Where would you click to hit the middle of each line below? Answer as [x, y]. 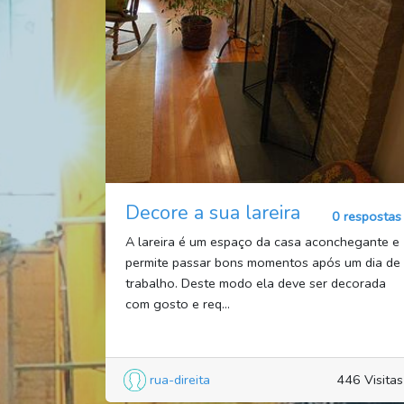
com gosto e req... [177, 304]
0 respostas [367, 217]
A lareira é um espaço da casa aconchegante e [262, 242]
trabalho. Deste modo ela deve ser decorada [255, 284]
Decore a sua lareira [212, 213]
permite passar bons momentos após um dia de [262, 263]
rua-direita [180, 379]
